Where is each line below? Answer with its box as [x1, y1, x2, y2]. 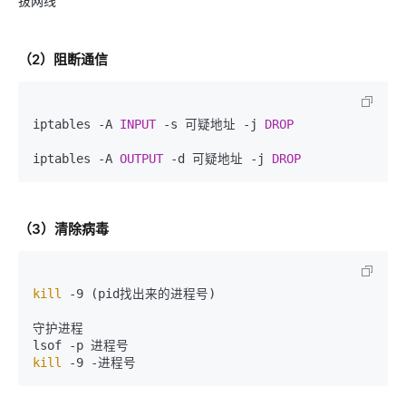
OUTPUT [120, 151, 163, 166]
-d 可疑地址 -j [163, 151, 272, 166]
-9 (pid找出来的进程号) [62, 286, 216, 301]
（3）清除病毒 [18, 220, 109, 237]
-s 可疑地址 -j [156, 117, 265, 131]
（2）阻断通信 [18, 51, 108, 68]
